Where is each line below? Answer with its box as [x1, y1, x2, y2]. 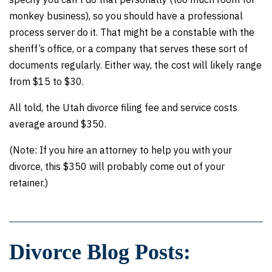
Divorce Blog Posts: [9, 240, 191, 264]
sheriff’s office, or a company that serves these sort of [9, 42, 248, 55]
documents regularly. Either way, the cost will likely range [9, 59, 262, 71]
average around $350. [9, 118, 106, 130]
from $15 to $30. [9, 75, 84, 87]
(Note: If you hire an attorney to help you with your [9, 144, 232, 156]
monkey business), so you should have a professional [9, 10, 243, 22]
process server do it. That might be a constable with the [9, 26, 254, 38]
